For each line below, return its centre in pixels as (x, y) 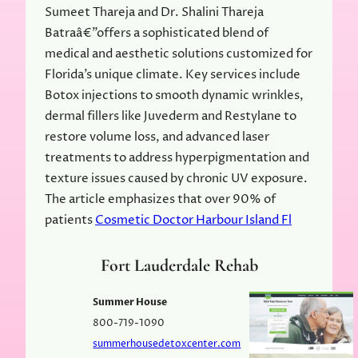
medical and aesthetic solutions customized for (179, 54)
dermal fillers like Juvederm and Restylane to (171, 116)
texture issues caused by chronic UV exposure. (176, 178)
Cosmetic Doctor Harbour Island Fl (193, 220)
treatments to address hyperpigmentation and (177, 157)
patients (70, 220)
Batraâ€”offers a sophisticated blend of (157, 33)
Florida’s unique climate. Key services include (173, 74)
